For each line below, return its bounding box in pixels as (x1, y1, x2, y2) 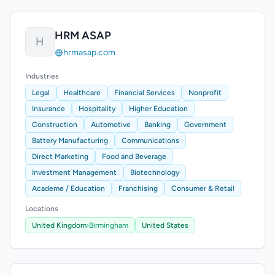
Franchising (118, 184, 158, 193)
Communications (122, 136, 179, 145)
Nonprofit (188, 88, 222, 97)
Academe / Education (32, 184, 105, 193)
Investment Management (32, 168, 117, 177)
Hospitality (79, 104, 115, 113)
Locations (25, 204, 58, 213)
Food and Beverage (102, 152, 166, 161)
